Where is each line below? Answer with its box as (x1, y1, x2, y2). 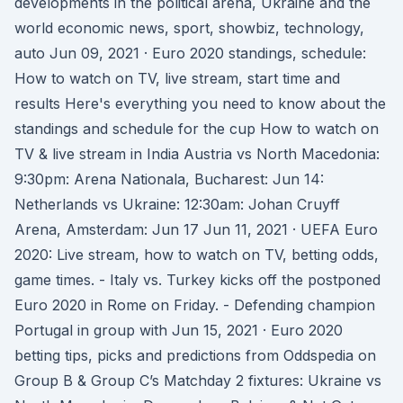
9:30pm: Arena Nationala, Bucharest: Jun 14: (14, 170, 324, 188)
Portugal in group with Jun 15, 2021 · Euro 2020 (14, 321, 343, 339)
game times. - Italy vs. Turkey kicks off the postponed (14, 271, 381, 289)
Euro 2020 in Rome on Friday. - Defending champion (14, 296, 375, 314)
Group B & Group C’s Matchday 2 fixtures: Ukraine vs (14, 372, 381, 390)
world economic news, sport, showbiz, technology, (14, 19, 364, 37)
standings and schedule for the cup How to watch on (14, 120, 379, 138)
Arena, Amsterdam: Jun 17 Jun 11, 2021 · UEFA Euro (14, 220, 378, 238)
